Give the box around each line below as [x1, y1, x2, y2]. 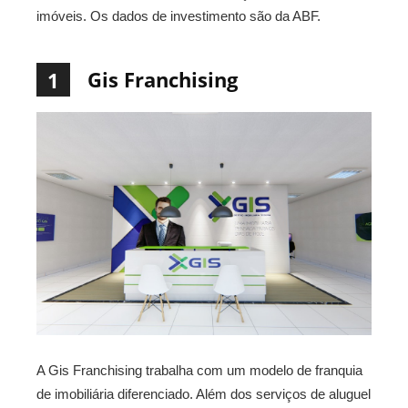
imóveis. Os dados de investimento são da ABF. [36, 8, 321, 24]
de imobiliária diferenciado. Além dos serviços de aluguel [36, 386, 371, 403]
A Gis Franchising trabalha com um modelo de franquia [36, 362, 362, 379]
